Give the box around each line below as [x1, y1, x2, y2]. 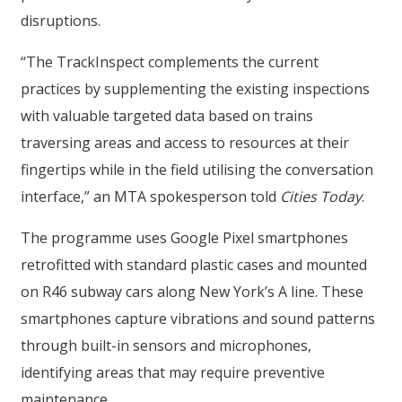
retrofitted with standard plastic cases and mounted [21, 254, 367, 275]
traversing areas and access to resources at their [21, 132, 349, 153]
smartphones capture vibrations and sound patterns [21, 308, 375, 328]
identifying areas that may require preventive [21, 362, 325, 382]
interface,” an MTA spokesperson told [21, 186, 280, 206]
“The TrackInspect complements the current [21, 51, 319, 72]
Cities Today [280, 186, 362, 206]
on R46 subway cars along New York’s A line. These [21, 281, 363, 301]
